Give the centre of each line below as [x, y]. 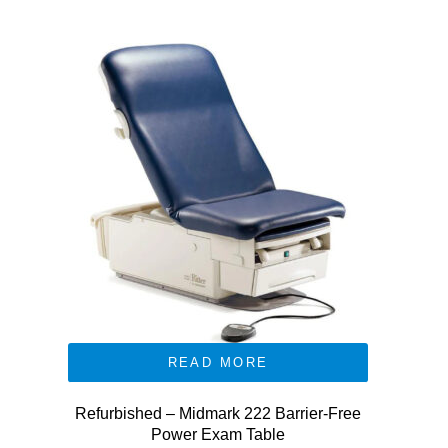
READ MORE [218, 362]
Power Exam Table [218, 434]
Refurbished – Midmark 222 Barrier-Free [218, 413]
